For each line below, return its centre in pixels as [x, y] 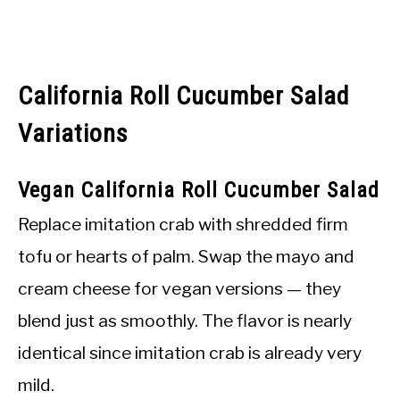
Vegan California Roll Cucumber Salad [199, 191]
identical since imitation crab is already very [190, 353]
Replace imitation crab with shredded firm [183, 225]
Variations [73, 134]
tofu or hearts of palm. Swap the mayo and [186, 257]
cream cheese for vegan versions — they [179, 289]
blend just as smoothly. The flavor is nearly [185, 321]
